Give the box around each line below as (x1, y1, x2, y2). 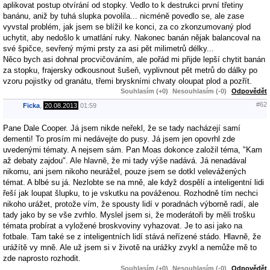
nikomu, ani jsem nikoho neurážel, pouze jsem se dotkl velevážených (3, 166, 246, 176)
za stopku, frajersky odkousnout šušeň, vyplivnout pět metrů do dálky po (3, 65, 257, 75)
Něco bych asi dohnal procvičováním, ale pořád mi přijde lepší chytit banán (3, 54, 265, 64)
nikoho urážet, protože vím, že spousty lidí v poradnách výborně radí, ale (3, 199, 259, 209)
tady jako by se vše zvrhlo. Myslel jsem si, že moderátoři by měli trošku (3, 210, 255, 219)
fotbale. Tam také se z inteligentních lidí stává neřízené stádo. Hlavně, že (3, 231, 261, 241)
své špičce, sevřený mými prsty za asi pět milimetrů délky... (3, 43, 214, 53)
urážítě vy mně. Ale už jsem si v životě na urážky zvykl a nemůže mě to (3, 242, 257, 252)
